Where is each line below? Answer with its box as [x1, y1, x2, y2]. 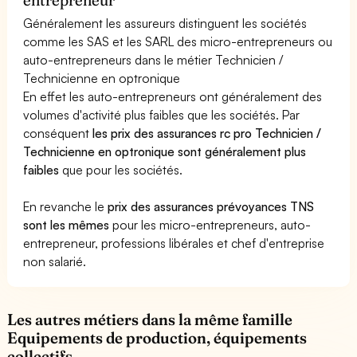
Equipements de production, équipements [7, 328, 308, 347]
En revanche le [23, 198, 108, 214]
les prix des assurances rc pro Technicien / [92, 124, 322, 141]
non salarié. [23, 253, 87, 269]
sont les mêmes [23, 216, 110, 233]
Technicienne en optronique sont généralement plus [23, 143, 307, 159]
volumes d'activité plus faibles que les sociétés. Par [23, 106, 300, 123]
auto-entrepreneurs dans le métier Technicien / [23, 51, 284, 68]
